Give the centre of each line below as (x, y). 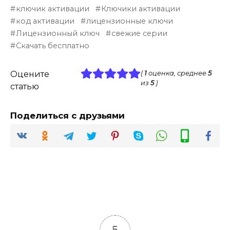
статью (25, 86)
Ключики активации (141, 8)
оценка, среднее (177, 73)
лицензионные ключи (130, 21)
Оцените (30, 74)
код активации (45, 21)
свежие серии (140, 33)
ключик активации (53, 8)
